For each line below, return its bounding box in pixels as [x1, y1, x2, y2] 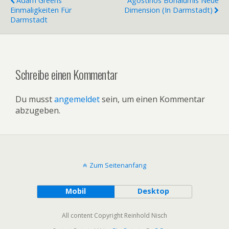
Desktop [137, 186, 169, 196]
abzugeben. [15, 104, 60, 116]
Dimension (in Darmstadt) [124, 5, 213, 15]
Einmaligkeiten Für [10, 5, 72, 15]
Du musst [15, 93, 54, 105]
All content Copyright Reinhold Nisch [62, 211, 167, 220]
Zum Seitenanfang [89, 160, 146, 170]
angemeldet [54, 93, 100, 105]
